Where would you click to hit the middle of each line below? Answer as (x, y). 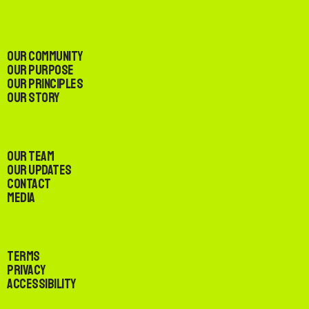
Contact (29, 184)
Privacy (26, 270)
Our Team (30, 157)
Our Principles (45, 84)
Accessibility (41, 284)
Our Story (33, 98)
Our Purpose (40, 70)
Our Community (45, 57)
